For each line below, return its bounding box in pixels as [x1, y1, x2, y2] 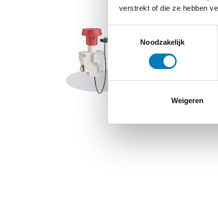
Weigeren [171, 96, 203, 105]
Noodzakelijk [140, 37, 185, 46]
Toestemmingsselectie [108, 26, 180, 35]
